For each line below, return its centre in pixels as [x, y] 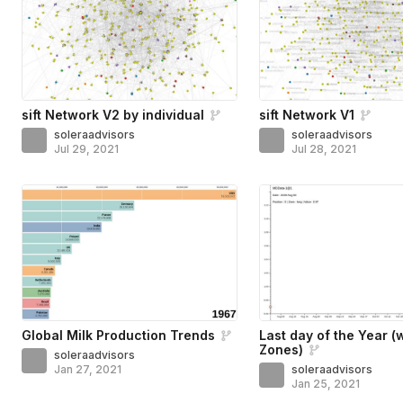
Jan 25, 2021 [326, 383]
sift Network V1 [307, 114]
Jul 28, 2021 [324, 148]
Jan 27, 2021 [88, 369]
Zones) [282, 349]
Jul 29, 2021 [86, 148]
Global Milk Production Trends [118, 335]
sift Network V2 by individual [113, 114]
